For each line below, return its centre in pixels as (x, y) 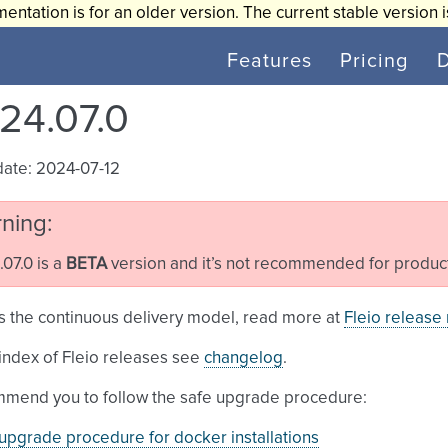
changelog (243, 358)
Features (269, 61)
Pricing (374, 61)
